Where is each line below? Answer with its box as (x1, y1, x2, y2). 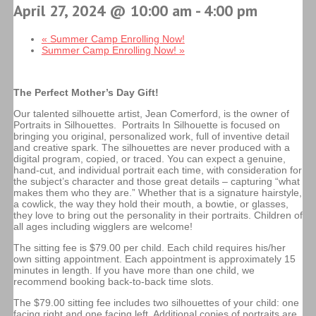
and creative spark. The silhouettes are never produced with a (13, 142, 290, 154)
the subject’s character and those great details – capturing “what (13, 176, 300, 188)
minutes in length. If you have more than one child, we (13, 265, 255, 276)
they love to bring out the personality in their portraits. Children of (13, 209, 303, 221)
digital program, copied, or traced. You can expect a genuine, (13, 153, 286, 165)
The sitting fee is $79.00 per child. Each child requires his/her (13, 242, 286, 254)
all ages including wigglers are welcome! (13, 221, 193, 233)
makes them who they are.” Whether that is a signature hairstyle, (13, 187, 302, 199)
